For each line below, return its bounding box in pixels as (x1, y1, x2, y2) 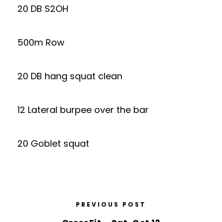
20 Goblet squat (17, 137, 89, 150)
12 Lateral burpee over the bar (17, 104, 149, 116)
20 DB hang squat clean (17, 70, 122, 82)
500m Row (17, 36, 64, 49)
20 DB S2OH (17, 2, 68, 15)
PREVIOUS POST (76, 200, 146, 209)
